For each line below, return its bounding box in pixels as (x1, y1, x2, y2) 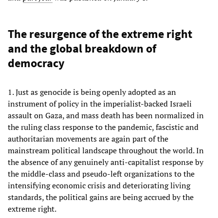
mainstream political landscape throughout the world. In (8, 145, 204, 156)
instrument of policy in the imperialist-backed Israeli (8, 98, 192, 109)
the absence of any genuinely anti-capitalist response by (8, 156, 203, 167)
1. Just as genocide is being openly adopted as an (8, 86, 176, 97)
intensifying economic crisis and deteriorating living (8, 180, 190, 191)
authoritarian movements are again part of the (8, 133, 168, 144)
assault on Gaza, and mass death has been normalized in (8, 109, 204, 121)
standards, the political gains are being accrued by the (8, 191, 194, 202)
